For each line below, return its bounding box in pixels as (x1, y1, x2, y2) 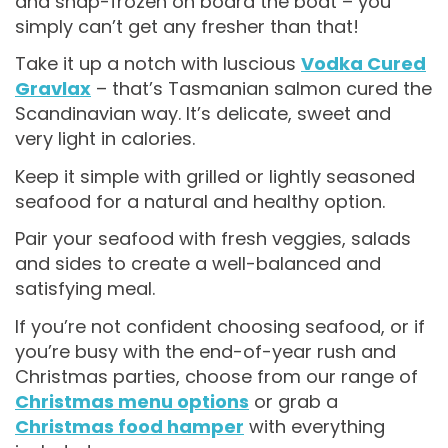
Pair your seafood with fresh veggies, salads (15, 226, 411, 252)
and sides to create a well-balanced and (15, 251, 381, 277)
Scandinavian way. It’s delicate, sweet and (15, 101, 391, 127)
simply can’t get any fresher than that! (15, 13, 359, 39)
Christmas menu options (15, 388, 249, 414)
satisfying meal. (15, 276, 155, 302)
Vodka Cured (301, 51, 426, 77)
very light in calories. (15, 126, 195, 152)
